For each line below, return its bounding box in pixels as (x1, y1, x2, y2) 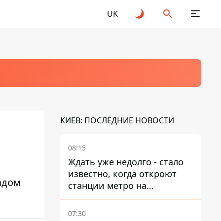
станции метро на (68, 180, 147, 191)
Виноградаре (68, 191, 125, 203)
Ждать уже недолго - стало (68, 156, 184, 168)
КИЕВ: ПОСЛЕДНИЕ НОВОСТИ (60, 115, 174, 126)
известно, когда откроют (68, 168, 177, 180)
